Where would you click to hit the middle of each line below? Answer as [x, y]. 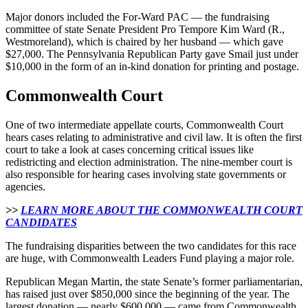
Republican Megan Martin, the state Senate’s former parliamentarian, [154, 281]
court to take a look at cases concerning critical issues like [130, 149]
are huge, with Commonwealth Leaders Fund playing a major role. [150, 258]
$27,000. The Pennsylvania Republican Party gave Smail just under [152, 54]
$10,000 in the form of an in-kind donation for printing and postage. [152, 67]
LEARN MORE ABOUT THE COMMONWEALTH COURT [162, 210]
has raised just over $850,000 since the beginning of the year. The [147, 294]
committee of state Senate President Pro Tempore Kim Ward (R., [145, 30]
